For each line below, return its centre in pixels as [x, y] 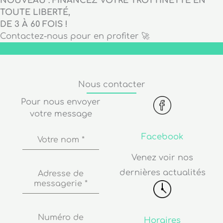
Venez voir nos [162, 158]
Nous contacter [111, 85]
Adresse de [61, 174]
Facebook [162, 137]
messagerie [59, 184]
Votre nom [59, 140]
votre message [61, 114]
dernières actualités [162, 172]
